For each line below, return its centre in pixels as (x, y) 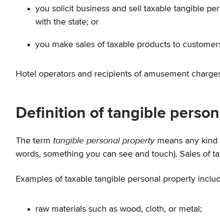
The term (34, 141)
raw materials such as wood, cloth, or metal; (119, 209)
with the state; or (67, 22)
